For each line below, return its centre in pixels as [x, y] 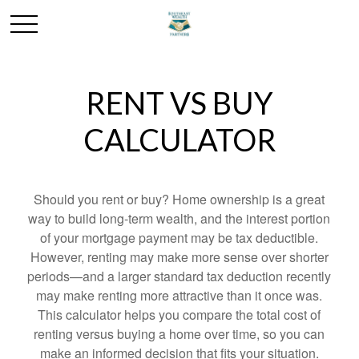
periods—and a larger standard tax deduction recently [179, 276]
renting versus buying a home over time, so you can [179, 334]
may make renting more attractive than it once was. [179, 295]
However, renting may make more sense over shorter [179, 257]
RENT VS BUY [179, 103]
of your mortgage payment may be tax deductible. [179, 238]
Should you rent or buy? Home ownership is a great [179, 199]
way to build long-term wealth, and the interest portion [179, 218]
